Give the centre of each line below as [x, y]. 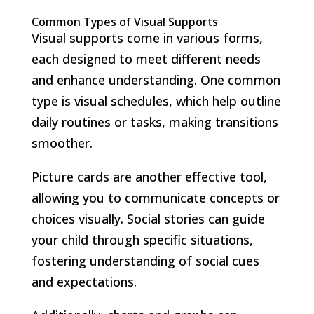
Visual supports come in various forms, [147, 37]
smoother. [62, 143]
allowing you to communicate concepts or [155, 197]
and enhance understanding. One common [156, 80]
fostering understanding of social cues [145, 260]
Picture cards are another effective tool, [149, 176]
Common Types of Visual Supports [124, 21]
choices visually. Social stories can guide [148, 218]
